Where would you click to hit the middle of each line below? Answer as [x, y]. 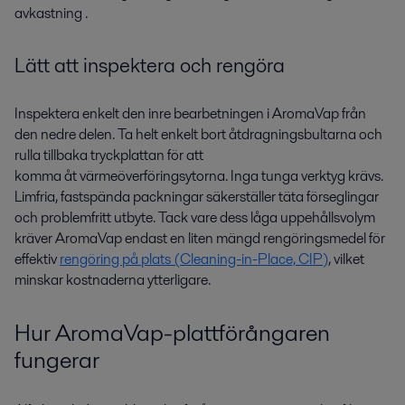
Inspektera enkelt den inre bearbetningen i [143, 113]
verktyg [325, 175]
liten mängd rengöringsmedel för [287, 238]
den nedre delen [63, 134]
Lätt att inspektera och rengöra [150, 65]
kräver [35, 238]
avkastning [48, 13]
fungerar [57, 359]
